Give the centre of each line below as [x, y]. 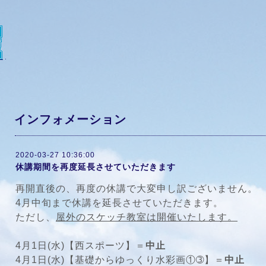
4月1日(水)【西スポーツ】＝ [80, 246]
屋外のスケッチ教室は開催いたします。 [147, 217]
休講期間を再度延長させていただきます [96, 167]
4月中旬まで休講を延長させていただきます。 [119, 203]
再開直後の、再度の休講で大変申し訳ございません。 [137, 189]
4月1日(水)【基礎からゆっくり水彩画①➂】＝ [120, 260]
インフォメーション [70, 119]
